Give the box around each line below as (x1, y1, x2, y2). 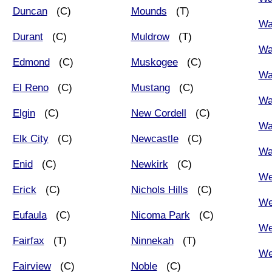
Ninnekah (131, 234, 174, 246)
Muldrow (131, 30, 169, 42)
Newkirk (131, 158, 168, 170)
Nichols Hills (131, 183, 188, 195)
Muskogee (131, 56, 178, 68)
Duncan (12, 5, 47, 17)
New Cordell (131, 107, 186, 119)
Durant (12, 30, 43, 42)
